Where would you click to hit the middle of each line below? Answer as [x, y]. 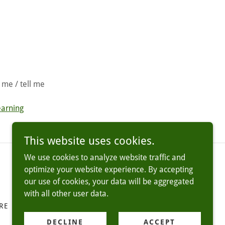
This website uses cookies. [89, 141]
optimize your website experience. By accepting [108, 170]
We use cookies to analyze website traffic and [105, 157]
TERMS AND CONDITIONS [67, 206]
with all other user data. [66, 194]
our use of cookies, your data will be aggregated [109, 182]
